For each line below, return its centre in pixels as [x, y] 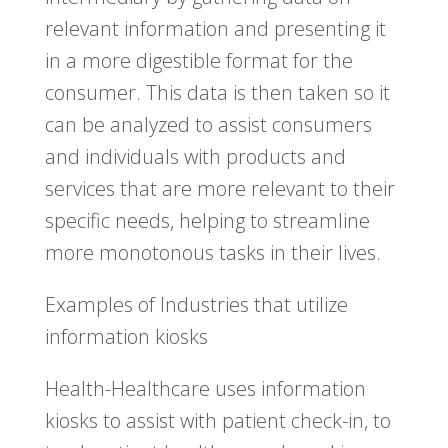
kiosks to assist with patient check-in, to [217, 421]
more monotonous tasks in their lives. [212, 253]
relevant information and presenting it [215, 29]
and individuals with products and [195, 157]
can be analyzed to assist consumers [208, 125]
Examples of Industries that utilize [196, 305]
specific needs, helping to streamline [207, 221]
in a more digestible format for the [198, 61]
